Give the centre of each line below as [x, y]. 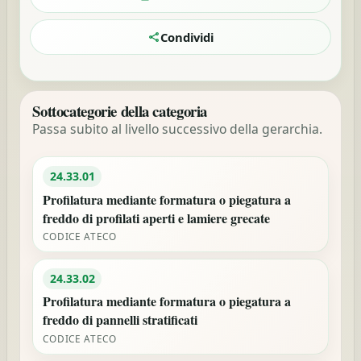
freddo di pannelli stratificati [120, 320]
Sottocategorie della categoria [120, 110]
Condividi [187, 37]
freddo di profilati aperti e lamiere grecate [157, 218]
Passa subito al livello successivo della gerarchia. [178, 129]
